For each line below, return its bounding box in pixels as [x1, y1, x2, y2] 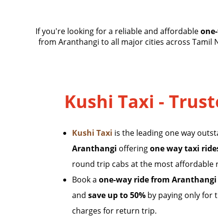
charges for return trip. [72, 205, 157, 216]
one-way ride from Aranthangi [99, 174, 217, 185]
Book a [72, 174, 99, 185]
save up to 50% [88, 190, 145, 200]
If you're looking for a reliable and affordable [36, 26, 200, 36]
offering [117, 143, 150, 154]
